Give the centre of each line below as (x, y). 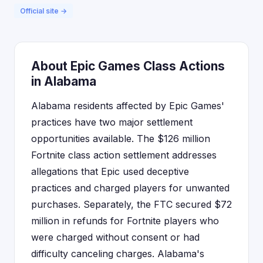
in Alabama (64, 81)
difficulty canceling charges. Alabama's (118, 254)
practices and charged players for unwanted (130, 188)
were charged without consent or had (115, 237)
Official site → (43, 11)
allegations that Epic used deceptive (110, 171)
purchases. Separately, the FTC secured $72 (131, 204)
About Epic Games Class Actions (128, 66)
